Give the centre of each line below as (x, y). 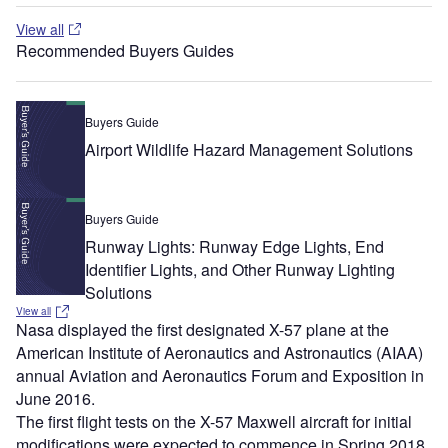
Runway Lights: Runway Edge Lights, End (235, 247)
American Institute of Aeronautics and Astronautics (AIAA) (219, 353)
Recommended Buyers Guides (125, 50)
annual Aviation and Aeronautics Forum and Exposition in (220, 376)
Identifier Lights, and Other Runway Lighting (240, 270)
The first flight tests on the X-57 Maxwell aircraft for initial (214, 422)
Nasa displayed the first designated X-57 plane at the (202, 330)
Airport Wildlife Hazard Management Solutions (249, 150)
